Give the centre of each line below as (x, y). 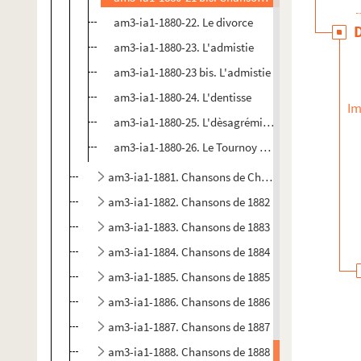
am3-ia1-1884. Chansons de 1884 (189, 252)
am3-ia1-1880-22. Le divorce (183, 22)
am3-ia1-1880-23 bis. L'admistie (192, 72)
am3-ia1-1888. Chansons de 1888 (189, 352)
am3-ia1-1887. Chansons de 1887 (189, 327)
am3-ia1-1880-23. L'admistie (184, 47)
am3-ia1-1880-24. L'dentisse (183, 97)
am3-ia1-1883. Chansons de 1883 (189, 227)
